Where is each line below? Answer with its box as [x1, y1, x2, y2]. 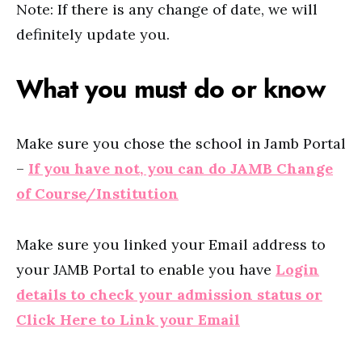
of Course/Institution [16, 184, 179, 203]
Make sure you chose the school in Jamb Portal [16, 134, 346, 153]
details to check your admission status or [16, 285, 322, 304]
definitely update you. [16, 25, 170, 44]
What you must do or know [16, 71, 325, 107]
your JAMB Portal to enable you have [16, 260, 276, 279]
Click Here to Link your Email [16, 310, 240, 329]
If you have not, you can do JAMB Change [28, 159, 333, 178]
